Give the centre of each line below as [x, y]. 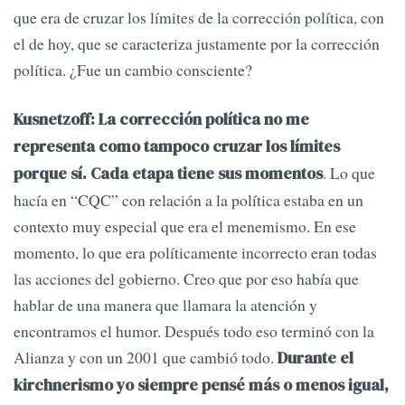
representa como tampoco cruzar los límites [177, 146]
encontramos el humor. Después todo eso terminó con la [194, 330]
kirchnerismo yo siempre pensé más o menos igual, [201, 385]
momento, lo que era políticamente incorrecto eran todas [195, 252]
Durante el [316, 358]
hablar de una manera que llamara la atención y [165, 304]
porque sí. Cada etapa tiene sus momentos [168, 173]
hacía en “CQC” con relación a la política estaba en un [188, 199]
